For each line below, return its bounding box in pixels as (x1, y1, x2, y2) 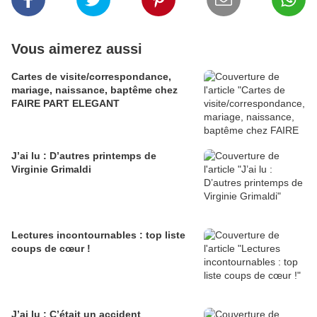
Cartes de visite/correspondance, (11, 71, 171, 83)
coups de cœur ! (11, 243, 91, 255)
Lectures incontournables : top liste (11, 229, 185, 241)
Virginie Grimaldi (11, 163, 91, 175)
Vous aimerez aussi (11, 41, 142, 57)
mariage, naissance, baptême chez (11, 84, 178, 96)
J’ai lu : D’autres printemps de (11, 150, 156, 162)
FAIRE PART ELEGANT (11, 98, 120, 110)
